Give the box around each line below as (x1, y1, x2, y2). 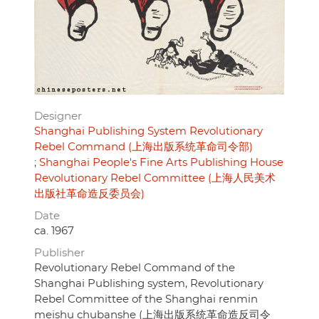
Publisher (34, 248, 85, 259)
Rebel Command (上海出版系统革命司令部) (34, 142, 253, 153)
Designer (34, 111, 82, 122)
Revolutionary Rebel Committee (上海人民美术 (34, 173, 276, 184)
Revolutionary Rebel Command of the (34, 263, 235, 274)
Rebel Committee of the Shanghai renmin (34, 294, 258, 305)
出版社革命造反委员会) (34, 189, 145, 200)
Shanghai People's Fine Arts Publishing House (39, 157, 283, 169)
